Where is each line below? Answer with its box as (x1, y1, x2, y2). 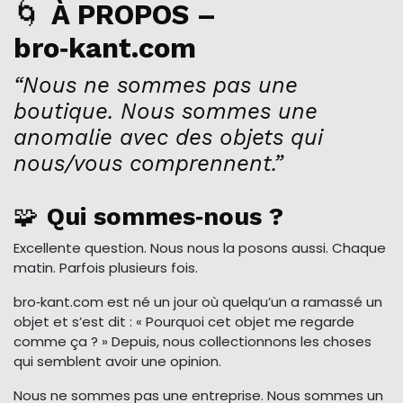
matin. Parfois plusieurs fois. (13, 258, 198, 278)
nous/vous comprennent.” (13, 150, 282, 177)
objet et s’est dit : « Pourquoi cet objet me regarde (13, 312, 354, 332)
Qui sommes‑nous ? (47, 201, 283, 232)
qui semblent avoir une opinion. (13, 352, 221, 372)
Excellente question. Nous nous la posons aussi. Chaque (13, 238, 386, 258)
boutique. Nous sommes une (13, 98, 318, 125)
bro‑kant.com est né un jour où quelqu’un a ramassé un (13, 292, 382, 312)
